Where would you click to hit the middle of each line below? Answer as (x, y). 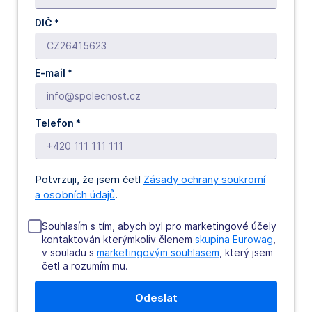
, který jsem (246, 252)
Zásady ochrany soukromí (204, 179)
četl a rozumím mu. (85, 265)
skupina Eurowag (234, 239)
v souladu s (69, 252)
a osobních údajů (75, 194)
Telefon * (58, 123)
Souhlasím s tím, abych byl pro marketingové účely (159, 226)
